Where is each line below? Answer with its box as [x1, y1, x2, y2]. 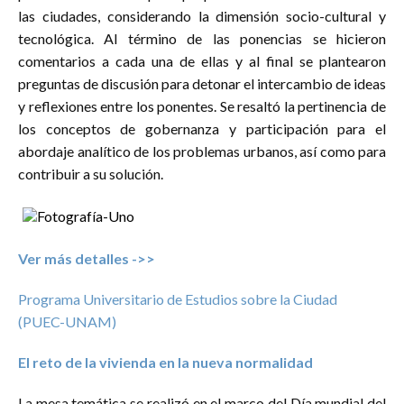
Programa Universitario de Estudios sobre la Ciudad [18, 290, 337, 308]
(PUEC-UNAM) [18, 313, 116, 331]
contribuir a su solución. [18, 165, 163, 183]
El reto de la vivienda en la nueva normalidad [18, 353, 313, 372]
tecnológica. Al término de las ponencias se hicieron [18, 30, 386, 48]
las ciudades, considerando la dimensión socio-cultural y [18, 7, 386, 25]
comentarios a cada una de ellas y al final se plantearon [18, 52, 386, 70]
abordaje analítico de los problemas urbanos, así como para [18, 142, 386, 161]
